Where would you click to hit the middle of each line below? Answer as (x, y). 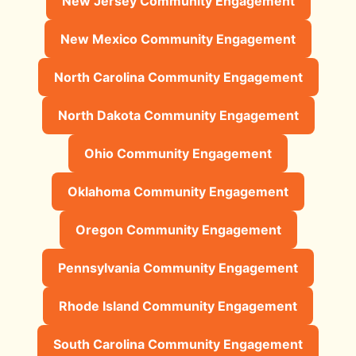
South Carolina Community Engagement (178, 344)
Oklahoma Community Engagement (178, 191)
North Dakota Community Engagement (178, 115)
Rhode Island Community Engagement (178, 306)
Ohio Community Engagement (178, 153)
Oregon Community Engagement (178, 229)
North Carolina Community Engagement (178, 77)
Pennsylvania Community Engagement (178, 267)
